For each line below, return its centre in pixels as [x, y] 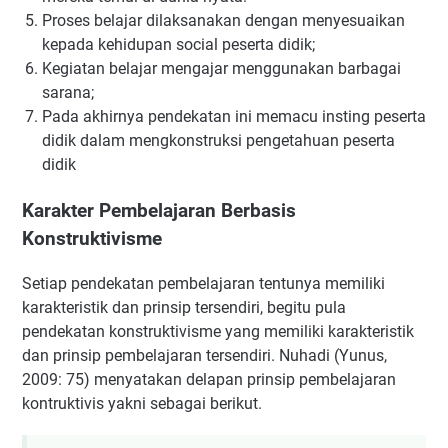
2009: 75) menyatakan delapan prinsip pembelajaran [209, 379]
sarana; [70, 92]
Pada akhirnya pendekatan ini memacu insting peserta [234, 116]
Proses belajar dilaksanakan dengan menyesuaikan [223, 20]
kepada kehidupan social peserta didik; [180, 44]
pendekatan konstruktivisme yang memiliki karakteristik [218, 331]
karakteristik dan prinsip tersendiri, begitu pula [184, 307]
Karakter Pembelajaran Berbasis [159, 210]
